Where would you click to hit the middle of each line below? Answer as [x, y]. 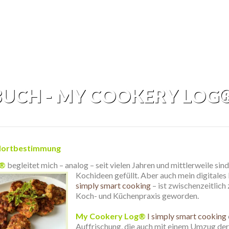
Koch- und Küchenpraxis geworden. [137, 196]
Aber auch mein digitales [184, 175]
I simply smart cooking [187, 216]
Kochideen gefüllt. [108, 175]
